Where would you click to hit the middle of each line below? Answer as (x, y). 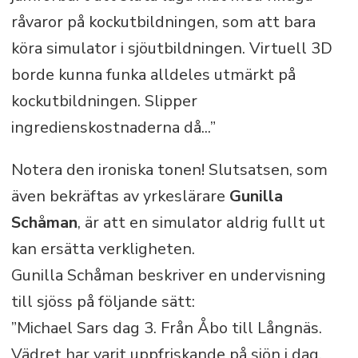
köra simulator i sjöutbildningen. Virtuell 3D (171, 48)
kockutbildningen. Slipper (104, 101)
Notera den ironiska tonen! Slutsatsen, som (169, 169)
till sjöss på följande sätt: (103, 301)
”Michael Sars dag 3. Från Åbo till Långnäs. (166, 328)
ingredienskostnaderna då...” (113, 127)
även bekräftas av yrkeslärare (120, 196)
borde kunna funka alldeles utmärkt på (153, 74)
